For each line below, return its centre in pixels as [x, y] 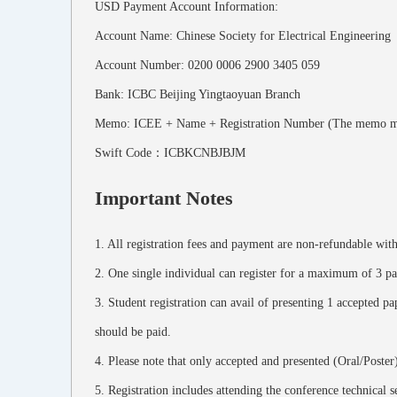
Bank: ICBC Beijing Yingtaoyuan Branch [198, 94]
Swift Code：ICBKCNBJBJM [170, 152]
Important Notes [164, 198]
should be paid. [133, 331]
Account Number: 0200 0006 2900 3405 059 [207, 65]
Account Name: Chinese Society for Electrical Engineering [243, 35]
